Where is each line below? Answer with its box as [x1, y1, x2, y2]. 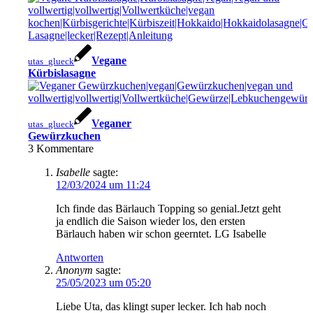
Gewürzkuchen [28, 130, 101, 142]
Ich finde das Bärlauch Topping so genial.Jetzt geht [56, 203, 282, 214]
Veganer [92, 117, 132, 129]
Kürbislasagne [28, 67, 96, 79]
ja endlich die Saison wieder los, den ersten [56, 215, 246, 227]
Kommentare [36, 143, 94, 154]
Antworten [56, 252, 104, 263]
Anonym [56, 264, 94, 276]
